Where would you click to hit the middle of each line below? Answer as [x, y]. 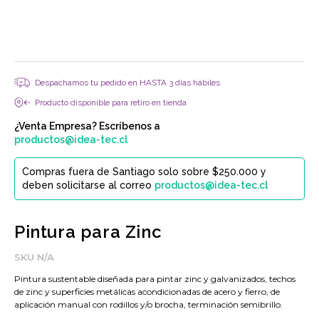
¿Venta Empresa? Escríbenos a [87, 126]
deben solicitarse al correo [88, 185]
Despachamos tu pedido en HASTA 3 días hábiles [127, 82]
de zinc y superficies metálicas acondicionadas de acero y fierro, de [147, 291]
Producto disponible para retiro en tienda [111, 102]
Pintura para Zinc [88, 231]
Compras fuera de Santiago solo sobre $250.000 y [144, 171]
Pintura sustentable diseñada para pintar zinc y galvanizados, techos [155, 278]
